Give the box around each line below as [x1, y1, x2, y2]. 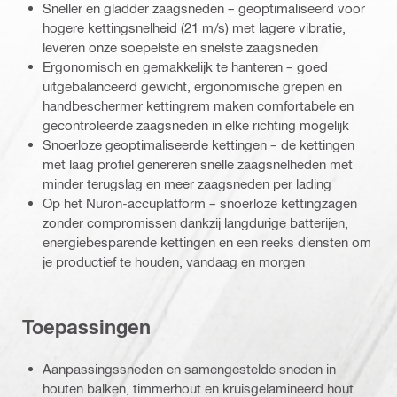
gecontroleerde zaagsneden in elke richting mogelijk [43, 116, 349, 133]
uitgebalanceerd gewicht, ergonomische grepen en [43, 77, 342, 94]
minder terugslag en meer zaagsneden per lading [43, 175, 331, 191]
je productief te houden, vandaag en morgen [43, 253, 305, 269]
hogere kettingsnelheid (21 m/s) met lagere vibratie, [43, 19, 346, 35]
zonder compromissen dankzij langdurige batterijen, [43, 214, 348, 230]
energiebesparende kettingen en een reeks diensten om [43, 233, 371, 250]
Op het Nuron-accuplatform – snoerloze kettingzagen [43, 194, 357, 211]
